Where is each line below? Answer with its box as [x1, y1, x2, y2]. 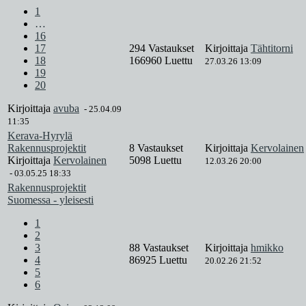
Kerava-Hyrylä [8, 130, 72, 142]
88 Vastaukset [129, 242, 191, 254]
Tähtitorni [251, 42, 293, 55]
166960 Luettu [129, 55, 193, 67]
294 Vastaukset [129, 42, 197, 55]
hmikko [251, 242, 283, 254]
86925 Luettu [129, 254, 187, 266]
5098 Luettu [129, 154, 182, 167]
